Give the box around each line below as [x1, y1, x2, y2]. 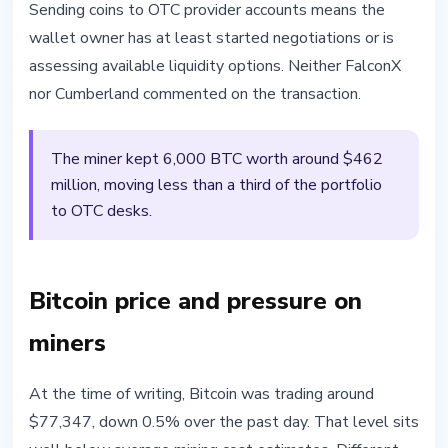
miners [29, 327, 106, 360]
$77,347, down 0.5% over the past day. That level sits [29, 411, 419, 434]
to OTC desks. [51, 200, 152, 223]
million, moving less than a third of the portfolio [51, 174, 382, 197]
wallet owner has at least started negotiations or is [29, 27, 394, 50]
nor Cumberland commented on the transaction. [29, 83, 361, 106]
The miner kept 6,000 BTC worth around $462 [51, 148, 383, 171]
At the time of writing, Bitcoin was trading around [29, 383, 374, 406]
